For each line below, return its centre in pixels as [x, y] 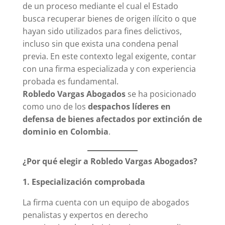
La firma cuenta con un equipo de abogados [106, 202]
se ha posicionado [161, 94]
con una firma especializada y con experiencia [109, 69]
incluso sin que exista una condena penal [100, 43]
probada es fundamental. [70, 81]
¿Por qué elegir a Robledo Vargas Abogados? [110, 161]
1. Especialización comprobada [84, 182]
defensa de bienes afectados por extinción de [112, 119]
